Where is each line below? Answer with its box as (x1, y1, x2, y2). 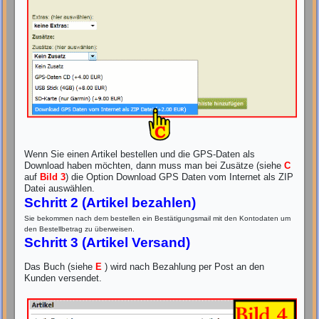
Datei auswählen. (24, 183, 95, 194)
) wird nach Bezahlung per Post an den (102, 261, 265, 273)
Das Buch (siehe (24, 261, 96, 273)
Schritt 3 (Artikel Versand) (24, 235, 191, 251)
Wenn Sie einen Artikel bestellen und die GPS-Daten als (24, 149, 256, 160)
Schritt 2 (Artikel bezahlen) (24, 195, 197, 211)
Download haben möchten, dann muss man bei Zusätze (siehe (24, 160, 285, 172)
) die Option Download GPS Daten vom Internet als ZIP (66, 172, 294, 183)
